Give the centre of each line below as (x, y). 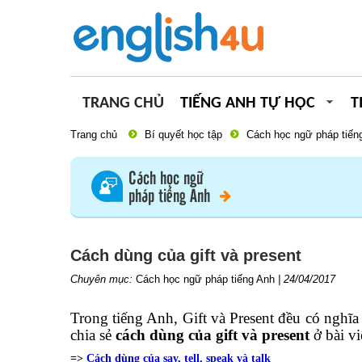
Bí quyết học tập (183, 135)
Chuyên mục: (103, 279)
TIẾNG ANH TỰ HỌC (248, 103)
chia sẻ (93, 335)
